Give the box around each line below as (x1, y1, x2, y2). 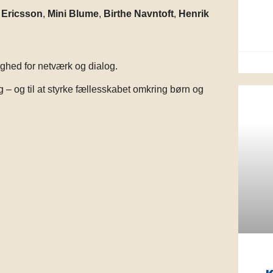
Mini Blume (48, 8, 99, 19)
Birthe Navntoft (104, 8, 174, 19)
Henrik (179, 8, 210, 19)
